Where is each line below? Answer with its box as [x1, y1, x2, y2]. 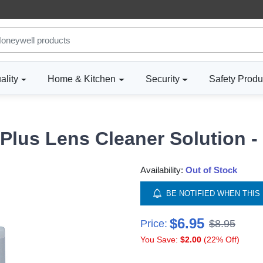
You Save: [140, 235, 180, 245]
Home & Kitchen [48, 74, 116, 85]
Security [145, 74, 180, 85]
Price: [140, 217, 167, 230]
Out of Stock [186, 165, 237, 176]
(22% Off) [201, 235, 240, 245]
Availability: [140, 165, 186, 176]
